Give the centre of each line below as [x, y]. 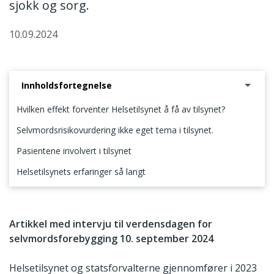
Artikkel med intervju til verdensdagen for [111, 224]
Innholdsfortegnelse [67, 85]
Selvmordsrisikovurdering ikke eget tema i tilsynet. [115, 130]
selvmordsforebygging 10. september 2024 [111, 239]
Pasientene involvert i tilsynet [74, 150]
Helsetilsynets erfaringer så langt [81, 171]
